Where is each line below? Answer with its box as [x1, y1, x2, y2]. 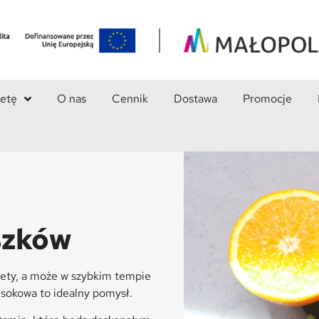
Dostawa [174, 91, 218, 107]
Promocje [243, 91, 293, 107]
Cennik [112, 91, 149, 107]
